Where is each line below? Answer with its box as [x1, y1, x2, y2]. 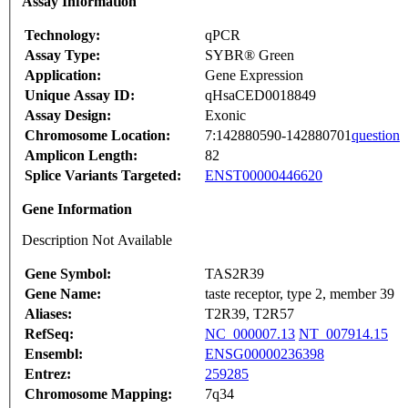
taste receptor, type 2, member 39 [205, 286, 394, 302]
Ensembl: [25, 346, 83, 362]
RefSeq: [25, 326, 74, 342]
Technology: [25, 27, 100, 44]
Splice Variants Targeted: [25, 168, 181, 184]
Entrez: [25, 366, 71, 382]
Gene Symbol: [25, 266, 111, 282]
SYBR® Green [205, 47, 294, 64]
